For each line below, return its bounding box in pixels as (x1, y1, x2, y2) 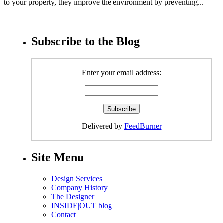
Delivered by (81, 122, 124, 131)
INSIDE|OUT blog (51, 201, 112, 210)
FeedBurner (124, 122, 162, 131)
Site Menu (31, 151, 84, 164)
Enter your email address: (82, 68, 161, 77)
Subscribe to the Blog (31, 35, 140, 48)
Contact (51, 210, 76, 219)
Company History (51, 183, 108, 192)
